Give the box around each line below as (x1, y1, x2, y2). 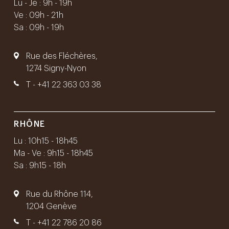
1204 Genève (26, 202, 77, 211)
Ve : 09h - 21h (14, 11, 63, 19)
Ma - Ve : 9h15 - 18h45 (14, 149, 93, 157)
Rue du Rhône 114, (26, 190, 93, 198)
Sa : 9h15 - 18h (14, 161, 66, 170)
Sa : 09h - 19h (14, 23, 64, 32)
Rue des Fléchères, (26, 52, 98, 60)
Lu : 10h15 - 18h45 (14, 136, 78, 145)
